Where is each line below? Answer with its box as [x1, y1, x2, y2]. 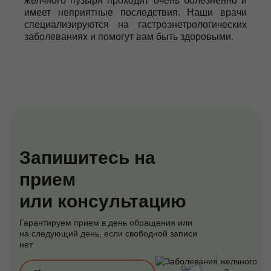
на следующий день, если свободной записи [19, 229, 197, 238]
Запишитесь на [19, 148, 155, 168]
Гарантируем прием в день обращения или [19, 218, 192, 227]
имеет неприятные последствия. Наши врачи [24, 7, 247, 18]
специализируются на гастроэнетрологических [24, 19, 247, 30]
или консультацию [19, 191, 186, 211]
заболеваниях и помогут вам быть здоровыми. [24, 31, 233, 42]
